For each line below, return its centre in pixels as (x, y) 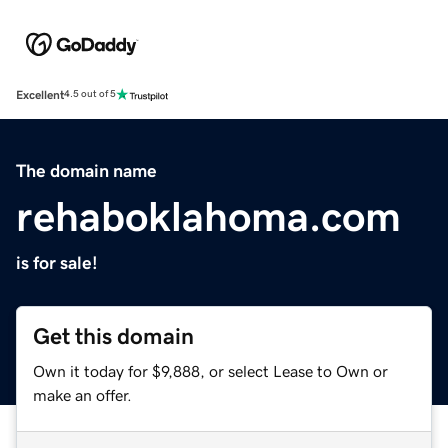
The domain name (86, 170)
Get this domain (113, 336)
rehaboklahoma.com (208, 216)
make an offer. (82, 394)
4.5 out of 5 (90, 94)
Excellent (40, 94)
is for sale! (57, 262)
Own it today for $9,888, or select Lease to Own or (210, 370)
